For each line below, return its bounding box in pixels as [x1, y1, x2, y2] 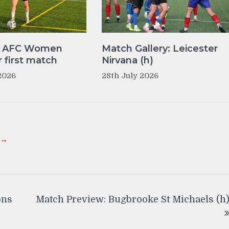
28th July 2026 [101, 71, 158, 80]
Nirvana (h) [101, 54, 153, 66]
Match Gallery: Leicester [101, 42, 218, 54]
